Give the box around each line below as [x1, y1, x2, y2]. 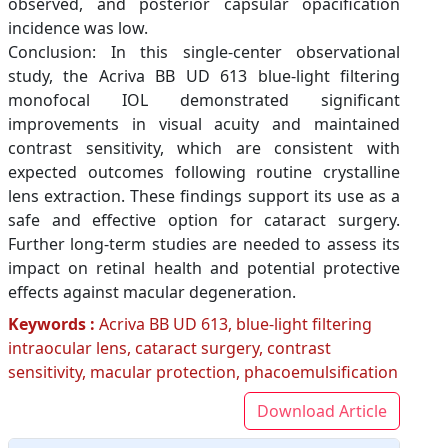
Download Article [257, 399, 387, 422]
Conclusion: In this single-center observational [8, 40, 400, 63]
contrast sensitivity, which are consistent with [8, 136, 400, 159]
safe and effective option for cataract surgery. [8, 208, 400, 231]
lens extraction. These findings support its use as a [8, 184, 400, 207]
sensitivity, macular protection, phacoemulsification [8, 360, 398, 383]
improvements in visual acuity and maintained [8, 112, 400, 135]
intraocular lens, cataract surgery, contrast [8, 336, 331, 359]
